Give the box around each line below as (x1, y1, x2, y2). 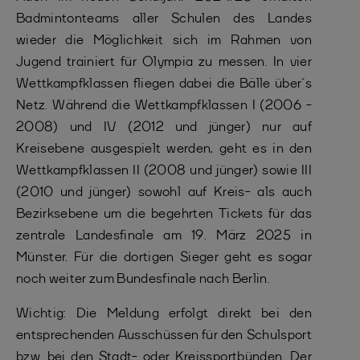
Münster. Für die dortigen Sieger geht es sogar (16, 251, 312, 264)
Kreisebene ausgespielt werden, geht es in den (16, 142, 312, 156)
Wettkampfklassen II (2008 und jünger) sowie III (16, 164, 312, 178)
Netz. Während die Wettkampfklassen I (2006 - (16, 99, 312, 112)
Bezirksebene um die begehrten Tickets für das (16, 207, 312, 221)
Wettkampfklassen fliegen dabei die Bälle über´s (16, 77, 312, 91)
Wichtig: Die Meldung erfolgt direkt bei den (16, 307, 312, 321)
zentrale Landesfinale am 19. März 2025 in (16, 229, 312, 243)
